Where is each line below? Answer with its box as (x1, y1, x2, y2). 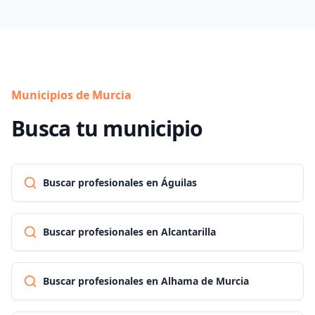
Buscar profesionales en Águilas (43, 176, 197, 189)
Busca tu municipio (11, 114, 203, 143)
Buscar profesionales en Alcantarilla (43, 225, 216, 238)
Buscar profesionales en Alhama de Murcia (43, 274, 249, 288)
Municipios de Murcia (11, 87, 131, 103)
